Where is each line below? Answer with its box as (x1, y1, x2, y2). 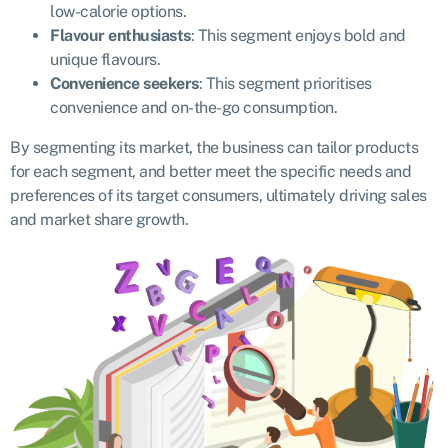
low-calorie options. (50, 2, 190, 22)
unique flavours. (50, 50, 160, 70)
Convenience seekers (50, 74, 199, 94)
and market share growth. (10, 210, 188, 230)
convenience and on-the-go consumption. (50, 98, 341, 118)
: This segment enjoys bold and (190, 26, 406, 46)
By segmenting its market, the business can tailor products (10, 138, 418, 158)
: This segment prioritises (198, 74, 372, 94)
